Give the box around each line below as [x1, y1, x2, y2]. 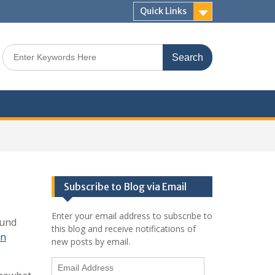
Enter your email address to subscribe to [51, 210, 212, 222]
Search [2, 44, 29, 56]
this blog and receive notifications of [51, 223, 196, 234]
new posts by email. [51, 236, 130, 247]
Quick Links [140, 6, 187, 17]
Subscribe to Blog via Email [63, 180, 187, 193]
